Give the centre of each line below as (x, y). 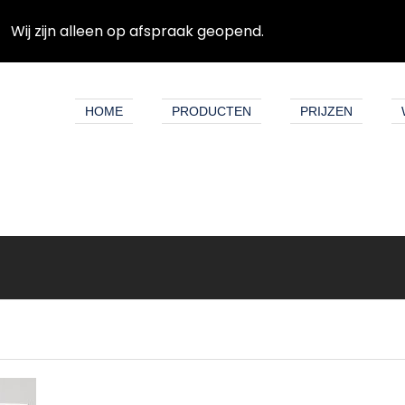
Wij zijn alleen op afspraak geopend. (137, 31)
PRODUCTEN (212, 111)
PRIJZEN (326, 111)
